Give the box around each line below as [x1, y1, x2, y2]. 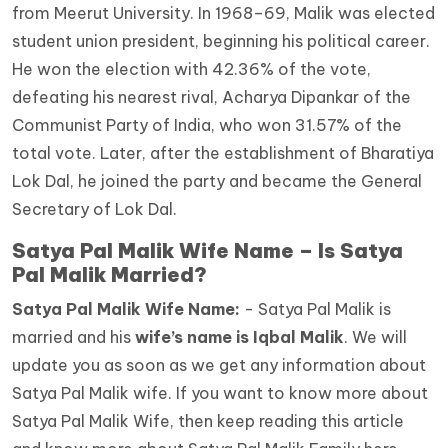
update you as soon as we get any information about [12, 355, 426, 376]
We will [352, 327, 407, 348]
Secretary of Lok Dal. [12, 199, 177, 220]
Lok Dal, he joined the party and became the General [12, 171, 422, 192]
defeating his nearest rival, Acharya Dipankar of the [12, 87, 411, 108]
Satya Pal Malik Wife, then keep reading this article [12, 411, 404, 432]
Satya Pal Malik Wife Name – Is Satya [12, 238, 403, 264]
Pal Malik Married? [12, 262, 207, 288]
